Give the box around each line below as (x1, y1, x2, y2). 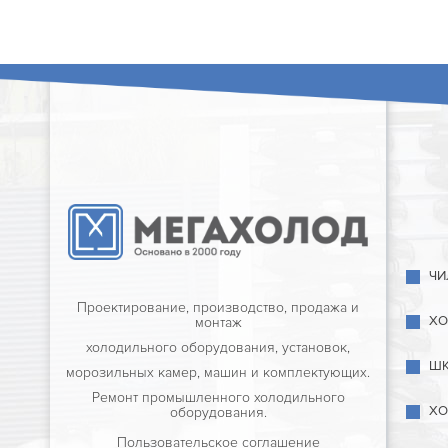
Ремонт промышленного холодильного (91, 388, 345, 406)
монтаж (194, 313, 242, 331)
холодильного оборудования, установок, (86, 338, 350, 356)
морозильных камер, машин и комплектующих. (66, 363, 370, 381)
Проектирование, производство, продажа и (77, 298, 359, 316)
